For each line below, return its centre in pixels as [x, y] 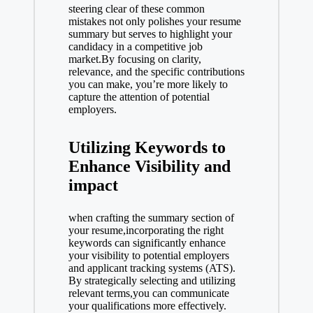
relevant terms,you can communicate [148, 293]
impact [93, 185]
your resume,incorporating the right [146, 230]
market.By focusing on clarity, [134, 59]
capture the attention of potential [139, 96]
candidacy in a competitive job [135, 46]
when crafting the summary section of [151, 217]
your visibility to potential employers [148, 255]
